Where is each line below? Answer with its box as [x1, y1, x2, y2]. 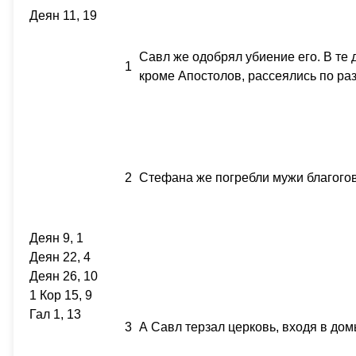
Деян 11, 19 [29, 9, 97, 22]
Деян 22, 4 [29, 250, 91, 264]
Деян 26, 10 [29, 269, 98, 283]
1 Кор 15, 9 [29, 288, 92, 302]
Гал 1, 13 [29, 308, 81, 321]
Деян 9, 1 [29, 231, 83, 245]
